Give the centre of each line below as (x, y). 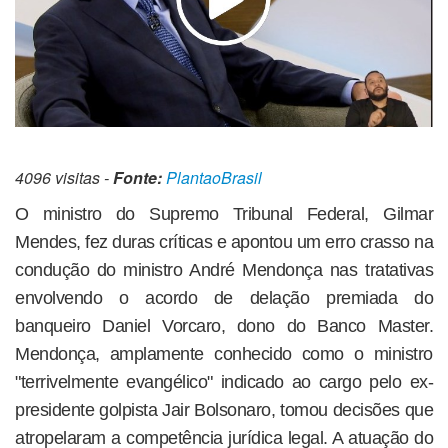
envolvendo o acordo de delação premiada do (224, 297)
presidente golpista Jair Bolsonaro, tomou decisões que (224, 409)
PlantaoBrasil (214, 177)
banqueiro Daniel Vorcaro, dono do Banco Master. (224, 325)
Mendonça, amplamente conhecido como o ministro (224, 353)
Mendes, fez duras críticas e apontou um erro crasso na (224, 241)
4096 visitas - (64, 177)
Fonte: (137, 177)
